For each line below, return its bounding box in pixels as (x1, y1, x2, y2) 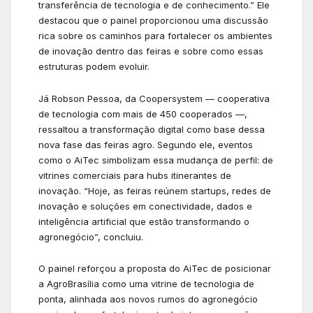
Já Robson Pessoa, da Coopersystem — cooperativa (38, 92, 270, 104)
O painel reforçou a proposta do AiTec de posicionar (38, 263, 271, 275)
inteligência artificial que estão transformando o (38, 215, 249, 227)
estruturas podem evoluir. (38, 61, 150, 73)
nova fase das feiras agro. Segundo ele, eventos (38, 138, 253, 150)
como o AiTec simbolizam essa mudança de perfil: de (38, 154, 273, 166)
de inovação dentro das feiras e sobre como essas (38, 45, 263, 57)
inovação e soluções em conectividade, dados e (38, 200, 252, 212)
